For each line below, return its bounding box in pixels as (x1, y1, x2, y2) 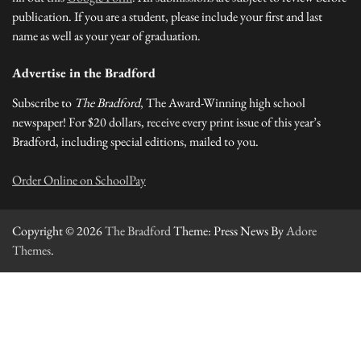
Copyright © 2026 (12, 222, 105, 239)
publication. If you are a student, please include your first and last (12, 8, 322, 25)
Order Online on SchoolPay (12, 172, 146, 189)
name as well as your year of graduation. (12, 27, 201, 44)
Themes (12, 242, 51, 259)
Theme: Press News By (171, 222, 286, 239)
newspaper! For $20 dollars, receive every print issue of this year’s (12, 114, 321, 131)
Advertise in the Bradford (12, 64, 156, 81)
